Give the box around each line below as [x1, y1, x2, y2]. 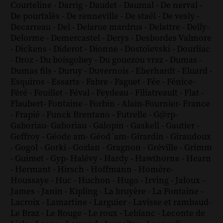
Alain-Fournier [121, 99, 178, 110]
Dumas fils [10, 66, 54, 77]
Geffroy [10, 131, 42, 143]
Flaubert [10, 99, 43, 110]
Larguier [93, 197, 128, 209]
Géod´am [90, 131, 126, 143]
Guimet [14, 153, 46, 165]
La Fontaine [152, 186, 201, 198]
